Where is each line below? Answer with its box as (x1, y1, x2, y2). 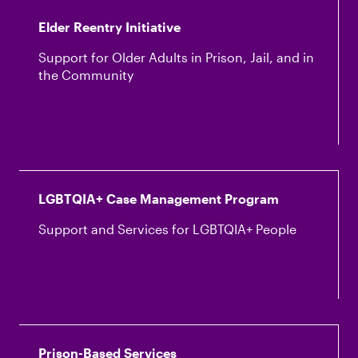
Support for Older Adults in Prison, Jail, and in (38, 50, 314, 65)
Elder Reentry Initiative (38, 19, 181, 34)
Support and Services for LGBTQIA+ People (38, 221, 296, 237)
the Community (38, 67, 133, 82)
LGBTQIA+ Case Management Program (38, 191, 279, 206)
